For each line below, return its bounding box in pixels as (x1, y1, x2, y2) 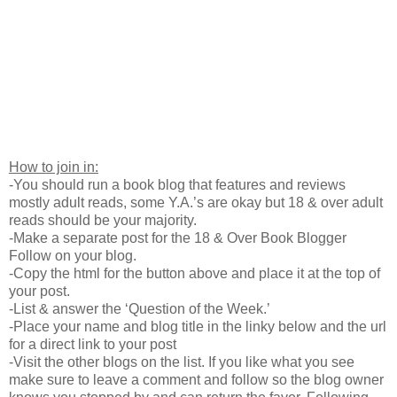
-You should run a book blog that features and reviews (9, 177, 346, 193)
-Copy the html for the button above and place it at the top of (9, 266, 380, 282)
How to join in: (9, 160, 98, 175)
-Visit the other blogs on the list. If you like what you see (9, 354, 354, 370)
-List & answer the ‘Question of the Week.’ (9, 301, 270, 317)
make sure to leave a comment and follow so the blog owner (9, 372, 384, 388)
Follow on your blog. (9, 248, 136, 264)
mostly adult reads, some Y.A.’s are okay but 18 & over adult (9, 195, 383, 211)
